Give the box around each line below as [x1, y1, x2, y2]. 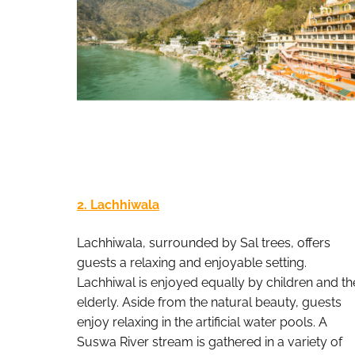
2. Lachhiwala [77, 197, 159, 213]
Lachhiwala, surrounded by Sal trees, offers [77, 235, 330, 250]
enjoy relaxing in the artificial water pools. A [77, 314, 327, 330]
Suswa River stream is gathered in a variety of [77, 334, 342, 349]
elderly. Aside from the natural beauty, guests [77, 294, 342, 310]
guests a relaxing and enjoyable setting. [77, 254, 307, 270]
